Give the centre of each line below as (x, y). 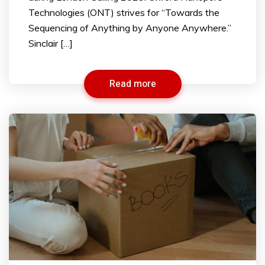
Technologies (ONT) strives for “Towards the (124, 13)
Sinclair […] (51, 43)
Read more (132, 84)
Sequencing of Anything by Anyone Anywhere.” (130, 28)
